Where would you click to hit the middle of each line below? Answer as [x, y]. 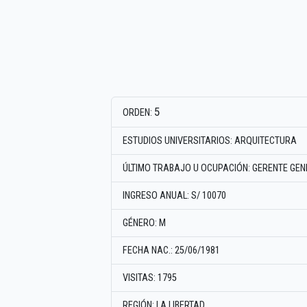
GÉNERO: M [144, 223]
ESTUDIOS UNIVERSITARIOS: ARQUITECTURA [210, 141]
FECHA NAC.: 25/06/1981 [171, 251]
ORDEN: [138, 113]
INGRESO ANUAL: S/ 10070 [174, 196]
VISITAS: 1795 [150, 278]
